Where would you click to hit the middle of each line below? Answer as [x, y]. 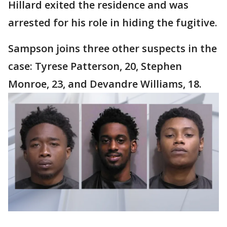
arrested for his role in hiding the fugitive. [113, 23]
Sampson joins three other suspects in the [112, 49]
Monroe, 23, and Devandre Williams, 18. [106, 84]
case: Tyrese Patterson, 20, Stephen [95, 66]
